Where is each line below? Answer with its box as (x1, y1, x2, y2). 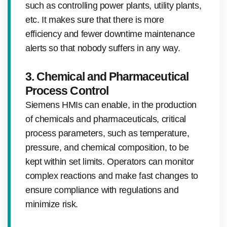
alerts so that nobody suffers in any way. (25, 43, 180, 53)
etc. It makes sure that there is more (25, 14, 164, 25)
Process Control (25, 84, 108, 97)
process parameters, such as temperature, (25, 128, 190, 138)
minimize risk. (25, 199, 78, 209)
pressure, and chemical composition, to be (25, 142, 189, 153)
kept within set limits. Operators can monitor (25, 156, 194, 167)
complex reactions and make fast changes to (25, 170, 198, 181)
